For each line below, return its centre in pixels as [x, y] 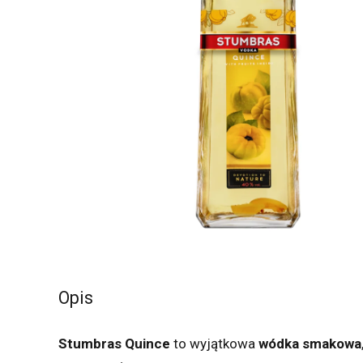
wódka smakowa [310, 343]
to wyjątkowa [216, 343]
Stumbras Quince [116, 343]
